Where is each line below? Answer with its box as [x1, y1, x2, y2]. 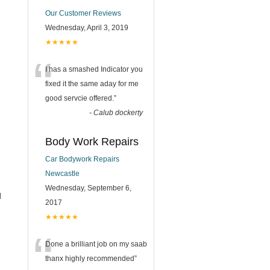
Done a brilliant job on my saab [45, 239, 147, 248]
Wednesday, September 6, [45, 183, 131, 192]
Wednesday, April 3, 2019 [45, 23, 128, 32]
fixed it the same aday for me [45, 79, 139, 88]
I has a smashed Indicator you [45, 64, 143, 74]
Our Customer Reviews [45, 8, 121, 17]
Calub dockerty [93, 108, 143, 117]
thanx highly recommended [45, 254, 134, 263]
